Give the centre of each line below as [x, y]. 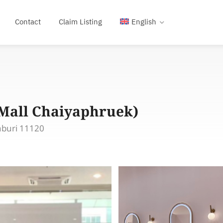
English [144, 22]
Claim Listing [80, 22]
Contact [28, 22]
